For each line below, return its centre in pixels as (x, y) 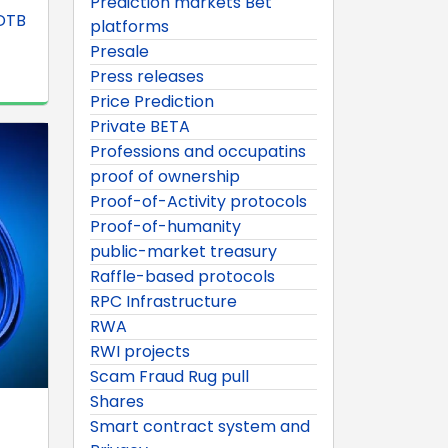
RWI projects (140, 351)
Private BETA (140, 126)
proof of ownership (165, 176)
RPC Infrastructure (163, 301)
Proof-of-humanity (165, 226)
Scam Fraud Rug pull (169, 376)
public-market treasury (183, 251)
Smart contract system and (200, 426)
